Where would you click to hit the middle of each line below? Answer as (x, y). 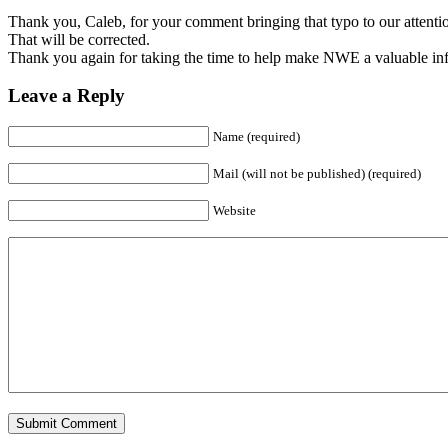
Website (234, 210)
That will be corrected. (79, 39)
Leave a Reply (66, 96)
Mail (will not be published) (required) (317, 173)
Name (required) (256, 136)
